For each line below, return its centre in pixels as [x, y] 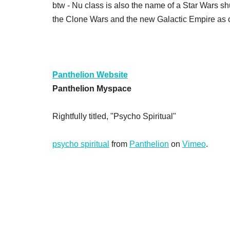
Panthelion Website [90, 75]
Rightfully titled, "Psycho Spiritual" [114, 116]
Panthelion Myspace [92, 89]
